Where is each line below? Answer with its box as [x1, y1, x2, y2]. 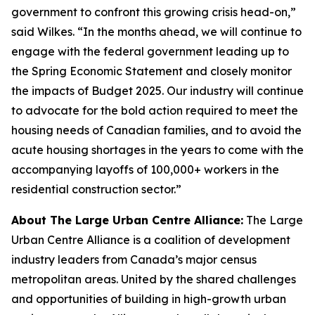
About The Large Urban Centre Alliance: [11, 213, 243, 227]
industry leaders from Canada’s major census [11, 252, 257, 266]
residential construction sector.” [11, 182, 181, 196]
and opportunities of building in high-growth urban [11, 292, 286, 306]
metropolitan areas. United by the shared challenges [11, 272, 296, 286]
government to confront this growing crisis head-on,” [11, 5, 296, 19]
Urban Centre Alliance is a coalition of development [11, 233, 290, 247]
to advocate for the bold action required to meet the [11, 103, 298, 117]
